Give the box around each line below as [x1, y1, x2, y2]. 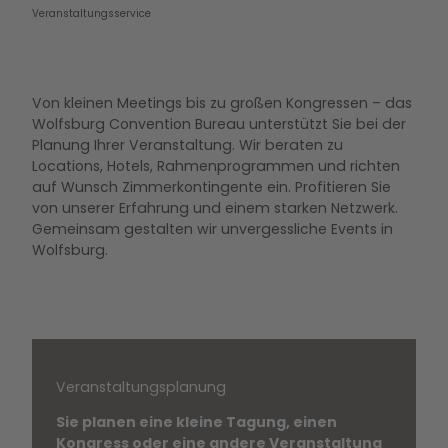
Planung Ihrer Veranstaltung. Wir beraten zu [32, 134, 343, 155]
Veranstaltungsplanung [56, 377, 226, 397]
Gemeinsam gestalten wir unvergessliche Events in [32, 218, 393, 239]
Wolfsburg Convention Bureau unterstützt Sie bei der [32, 113, 406, 134]
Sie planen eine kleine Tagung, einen [56, 412, 337, 433]
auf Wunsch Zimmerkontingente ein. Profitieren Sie [32, 176, 391, 197]
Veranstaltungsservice [32, 6, 151, 22]
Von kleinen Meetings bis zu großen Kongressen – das [32, 92, 412, 113]
